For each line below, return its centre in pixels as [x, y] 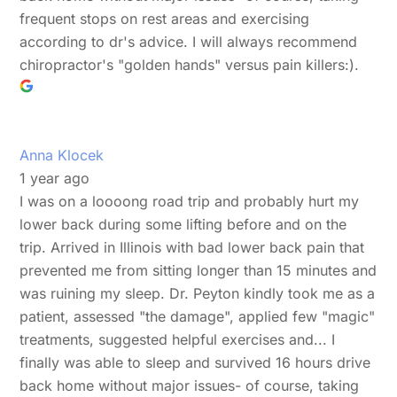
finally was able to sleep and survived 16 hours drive [195, 362]
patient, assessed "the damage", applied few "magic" [198, 316]
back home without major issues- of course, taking [190, 385]
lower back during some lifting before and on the [183, 224]
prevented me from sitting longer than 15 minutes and [198, 270]
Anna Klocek [62, 155]
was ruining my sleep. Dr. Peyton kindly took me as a [198, 293]
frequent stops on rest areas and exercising [165, 18]
